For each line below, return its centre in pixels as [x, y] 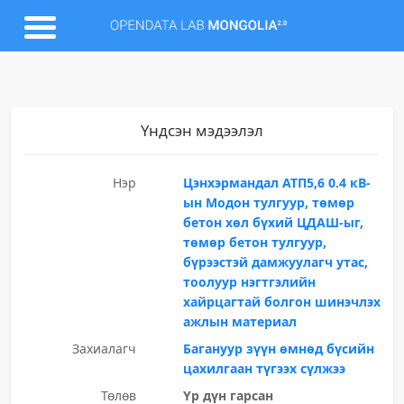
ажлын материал [239, 321]
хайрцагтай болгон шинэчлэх [281, 302]
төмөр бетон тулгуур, [254, 242]
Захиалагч [104, 349]
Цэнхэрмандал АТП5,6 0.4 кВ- [276, 183]
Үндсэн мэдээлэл [202, 130]
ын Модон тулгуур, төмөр [268, 202]
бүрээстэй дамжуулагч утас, [275, 262]
